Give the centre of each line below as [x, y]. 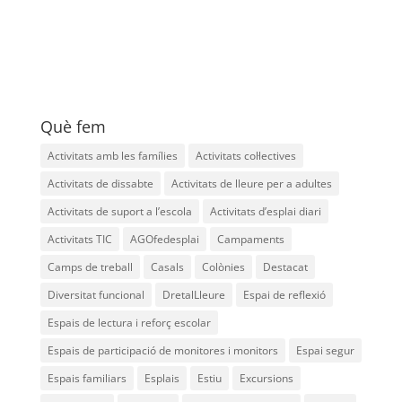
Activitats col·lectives [245, 155]
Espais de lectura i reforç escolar [129, 322]
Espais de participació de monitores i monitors [162, 350]
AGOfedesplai [164, 239]
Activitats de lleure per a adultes [251, 183]
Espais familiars [87, 378]
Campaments [250, 239]
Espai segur [325, 350]
